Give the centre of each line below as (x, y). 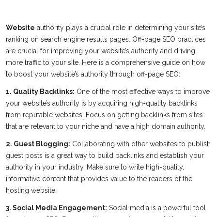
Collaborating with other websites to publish (140, 144)
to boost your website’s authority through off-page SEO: (93, 74)
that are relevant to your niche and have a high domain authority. (106, 126)
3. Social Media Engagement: (56, 208)
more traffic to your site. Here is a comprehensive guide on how (106, 62)
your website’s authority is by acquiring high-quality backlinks (102, 103)
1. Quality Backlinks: (40, 92)
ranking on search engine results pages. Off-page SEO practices (106, 39)
